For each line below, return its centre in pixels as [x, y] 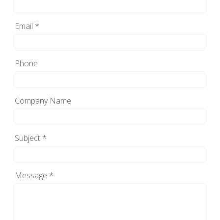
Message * [34, 175]
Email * [27, 26]
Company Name [43, 101]
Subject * [31, 138]
